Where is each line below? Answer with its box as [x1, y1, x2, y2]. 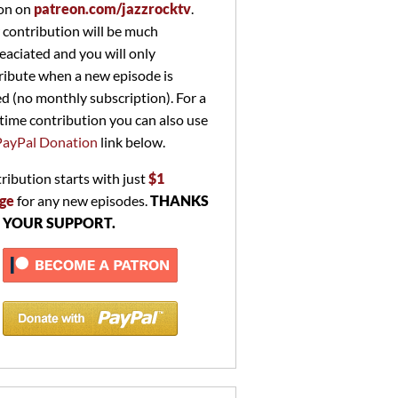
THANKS [150, 191, 209, 209]
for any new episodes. [14, 191, 150, 209]
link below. [98, 132, 165, 150]
